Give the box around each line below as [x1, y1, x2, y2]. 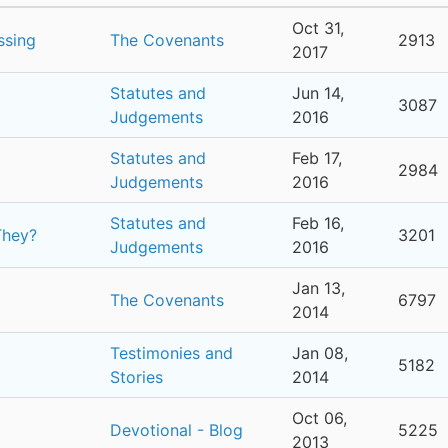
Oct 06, [292, 408, 347, 428]
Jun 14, [292, 83, 344, 103]
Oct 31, [292, 18, 344, 38]
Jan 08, [292, 343, 348, 363]
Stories [110, 367, 163, 387]
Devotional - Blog [110, 420, 243, 440]
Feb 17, [292, 148, 342, 168]
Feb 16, [292, 213, 344, 233]
